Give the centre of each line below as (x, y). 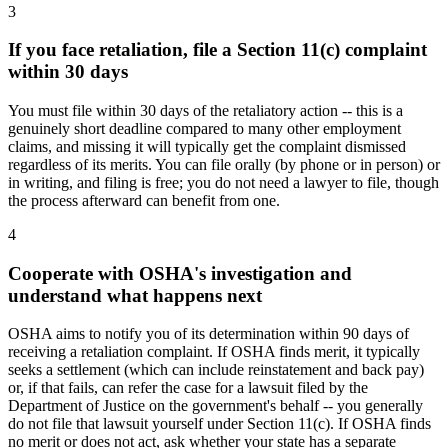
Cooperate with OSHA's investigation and (180, 273)
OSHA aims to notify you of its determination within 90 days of (208, 334)
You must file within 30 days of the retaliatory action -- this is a (205, 110)
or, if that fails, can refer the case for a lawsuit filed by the (188, 388)
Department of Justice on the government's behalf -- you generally (215, 406)
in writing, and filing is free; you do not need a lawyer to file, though (223, 182)
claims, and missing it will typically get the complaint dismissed (207, 146)
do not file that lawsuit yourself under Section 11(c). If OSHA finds (219, 424)
